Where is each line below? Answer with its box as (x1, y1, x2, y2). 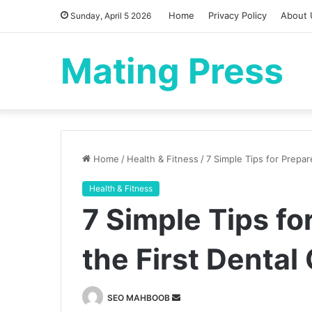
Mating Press (61, 50, 283, 92)
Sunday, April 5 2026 (68, 10, 151, 21)
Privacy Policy (208, 10, 267, 21)
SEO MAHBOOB (107, 292, 170, 303)
